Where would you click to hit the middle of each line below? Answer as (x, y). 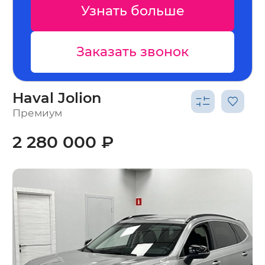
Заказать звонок (118, 51)
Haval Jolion (57, 98)
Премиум (37, 113)
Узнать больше (118, 10)
